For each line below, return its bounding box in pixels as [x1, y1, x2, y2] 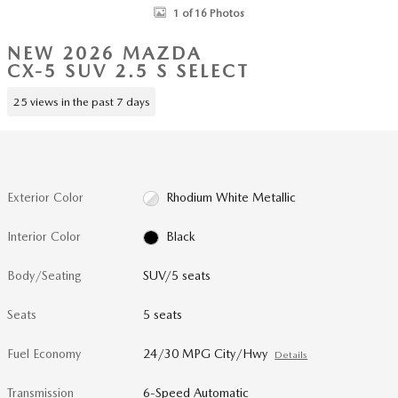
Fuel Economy [7, 346, 81, 361]
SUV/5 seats [143, 268, 211, 283]
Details [275, 349, 308, 361]
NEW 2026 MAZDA [7, 43, 202, 64]
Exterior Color [7, 190, 84, 204]
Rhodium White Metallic [165, 190, 296, 204]
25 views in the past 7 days [12, 94, 150, 108]
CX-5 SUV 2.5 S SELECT [7, 60, 250, 82]
